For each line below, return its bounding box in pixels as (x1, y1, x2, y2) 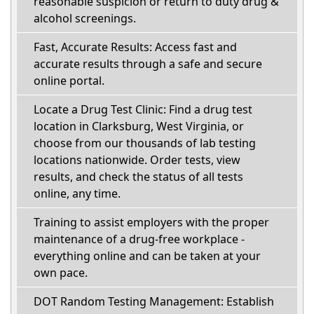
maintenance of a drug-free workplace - (34, 231, 245, 247)
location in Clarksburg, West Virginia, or (34, 118, 244, 135)
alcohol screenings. (34, 11, 136, 27)
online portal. (34, 73, 104, 89)
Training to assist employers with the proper (34, 214, 269, 231)
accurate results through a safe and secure (34, 56, 262, 72)
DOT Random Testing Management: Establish (34, 294, 274, 310)
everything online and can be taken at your (34, 248, 261, 264)
